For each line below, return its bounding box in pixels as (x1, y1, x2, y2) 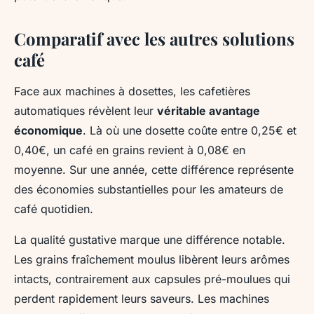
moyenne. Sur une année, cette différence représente (14, 162, 294, 177)
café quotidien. (14, 201, 93, 216)
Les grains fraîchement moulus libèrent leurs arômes (14, 252, 289, 266)
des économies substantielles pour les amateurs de (14, 182, 283, 196)
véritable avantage (157, 103, 260, 118)
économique (14, 123, 83, 137)
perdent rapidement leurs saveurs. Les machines (14, 291, 269, 306)
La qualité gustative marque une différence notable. (14, 232, 285, 247)
